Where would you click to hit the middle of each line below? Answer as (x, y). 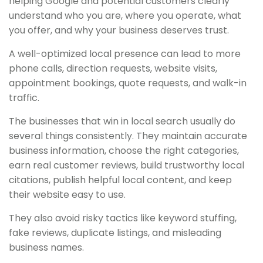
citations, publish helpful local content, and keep (120, 180)
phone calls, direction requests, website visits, (113, 68)
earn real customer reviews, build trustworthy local (127, 165)
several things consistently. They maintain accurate (128, 136)
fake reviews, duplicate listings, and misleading (115, 232)
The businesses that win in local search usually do (122, 121)
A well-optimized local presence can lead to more (125, 53)
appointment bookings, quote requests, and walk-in (128, 83)
